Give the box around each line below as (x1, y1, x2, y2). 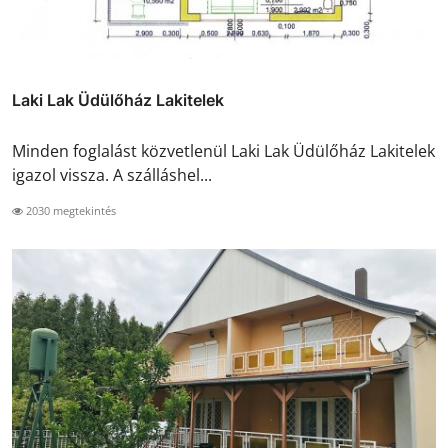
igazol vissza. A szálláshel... (12, 164, 212, 187)
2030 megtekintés (23, 203, 116, 219)
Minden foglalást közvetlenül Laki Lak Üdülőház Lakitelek (12, 140, 435, 163)
